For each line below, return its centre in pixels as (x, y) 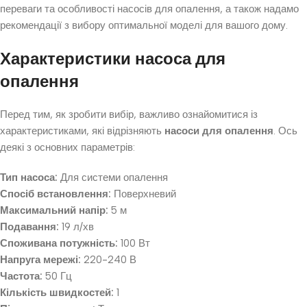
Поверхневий (144, 194)
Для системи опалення (113, 177)
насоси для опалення (219, 131)
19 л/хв (76, 227)
